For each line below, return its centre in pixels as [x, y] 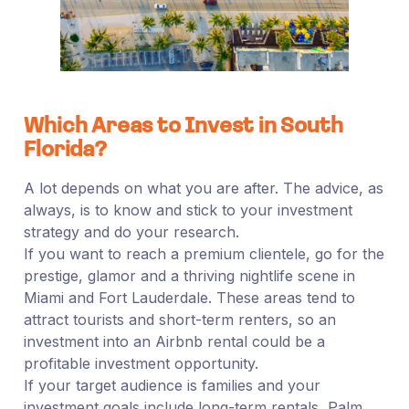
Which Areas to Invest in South [183, 126]
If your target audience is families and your [172, 385]
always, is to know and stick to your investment [188, 210]
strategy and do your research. [131, 231]
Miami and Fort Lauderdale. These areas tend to [189, 297]
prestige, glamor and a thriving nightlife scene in [189, 275]
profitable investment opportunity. [141, 363]
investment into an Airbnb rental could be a [174, 341]
